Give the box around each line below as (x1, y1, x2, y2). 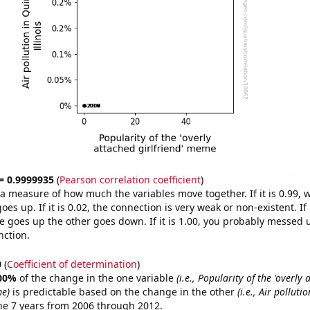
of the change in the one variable (19, 271, 176, 284)
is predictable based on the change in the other (9, 284, 237, 298)
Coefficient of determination (6, 257, 137, 271)
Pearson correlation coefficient (59, 173, 201, 186)
